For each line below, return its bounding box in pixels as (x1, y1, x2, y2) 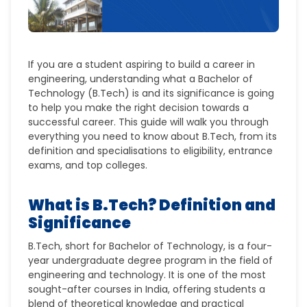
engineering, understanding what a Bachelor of (28, 72, 254, 86)
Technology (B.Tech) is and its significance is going (28, 86, 275, 100)
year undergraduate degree (28, 254, 162, 267)
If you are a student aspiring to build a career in (28, 58, 256, 71)
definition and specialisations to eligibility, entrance (28, 144, 273, 158)
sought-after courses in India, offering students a (28, 282, 266, 296)
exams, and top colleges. (28, 158, 148, 172)
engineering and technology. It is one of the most (28, 268, 267, 282)
